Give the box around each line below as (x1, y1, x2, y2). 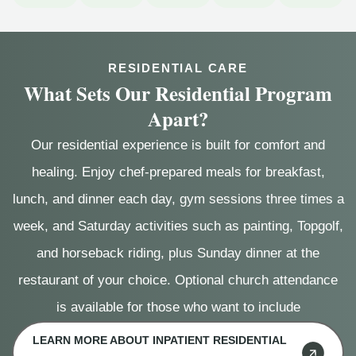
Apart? (147, 104, 209, 134)
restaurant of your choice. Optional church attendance (18, 273, 338, 288)
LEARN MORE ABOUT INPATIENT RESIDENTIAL (33, 334, 287, 347)
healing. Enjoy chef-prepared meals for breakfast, (31, 164, 325, 180)
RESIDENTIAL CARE (108, 61, 248, 75)
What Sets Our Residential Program (24, 79, 332, 109)
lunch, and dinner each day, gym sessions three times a (12, 192, 344, 207)
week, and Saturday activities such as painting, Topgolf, (13, 219, 343, 234)
